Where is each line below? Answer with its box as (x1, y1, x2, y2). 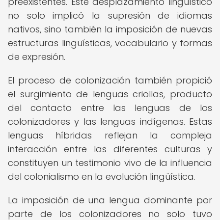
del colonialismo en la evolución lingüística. (8, 170, 195, 183)
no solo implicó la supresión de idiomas (8, 9, 212, 22)
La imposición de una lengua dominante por (8, 194, 212, 206)
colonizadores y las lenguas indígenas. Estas (8, 115, 212, 128)
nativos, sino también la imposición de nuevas (8, 23, 212, 35)
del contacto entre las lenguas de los (8, 102, 212, 114)
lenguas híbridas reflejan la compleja (8, 129, 212, 141)
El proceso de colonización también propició (8, 74, 212, 86)
